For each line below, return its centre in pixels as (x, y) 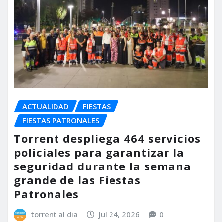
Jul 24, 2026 (119, 214)
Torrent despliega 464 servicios (107, 139)
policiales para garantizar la (99, 152)
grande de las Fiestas (77, 180)
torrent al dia (54, 214)
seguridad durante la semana (103, 166)
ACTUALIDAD (46, 106)
